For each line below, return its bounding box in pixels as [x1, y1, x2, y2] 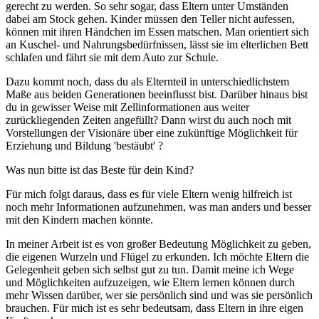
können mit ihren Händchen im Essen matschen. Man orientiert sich [6, 25, 309, 38]
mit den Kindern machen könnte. [6, 213, 153, 226]
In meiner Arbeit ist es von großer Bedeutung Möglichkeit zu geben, [6, 237, 311, 250]
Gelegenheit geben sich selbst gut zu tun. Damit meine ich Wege [6, 263, 294, 276]
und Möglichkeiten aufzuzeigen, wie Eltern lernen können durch [6, 276, 295, 288]
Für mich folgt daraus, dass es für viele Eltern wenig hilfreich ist [6, 187, 292, 200]
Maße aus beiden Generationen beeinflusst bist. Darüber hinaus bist [6, 88, 308, 100]
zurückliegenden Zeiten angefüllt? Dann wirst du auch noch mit [6, 113, 291, 126]
